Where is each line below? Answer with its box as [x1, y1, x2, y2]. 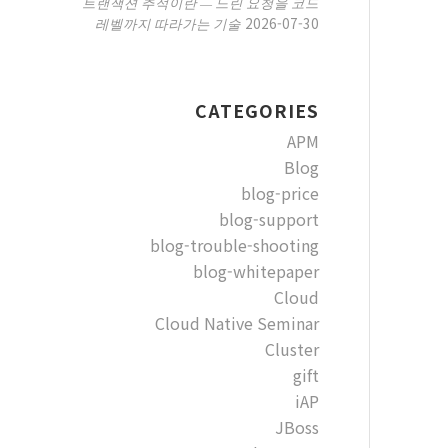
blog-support [218, 207, 319, 231]
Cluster [264, 337, 319, 361]
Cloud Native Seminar [154, 311, 319, 335]
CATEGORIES [194, 98, 319, 123]
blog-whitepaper [192, 259, 319, 283]
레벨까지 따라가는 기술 [94, 14, 241, 33]
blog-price [240, 181, 319, 205]
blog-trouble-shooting [149, 233, 319, 257]
